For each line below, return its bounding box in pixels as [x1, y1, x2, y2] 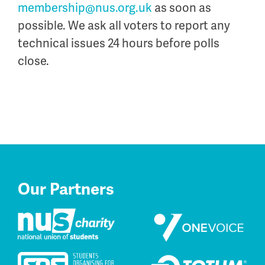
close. [18, 53, 49, 69]
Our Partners [18, 179, 114, 199]
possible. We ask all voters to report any [18, 18, 230, 33]
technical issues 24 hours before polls [18, 35, 219, 51]
